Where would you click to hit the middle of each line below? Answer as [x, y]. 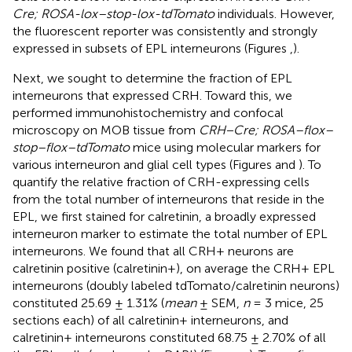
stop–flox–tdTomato [71, 148]
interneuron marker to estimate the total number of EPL [170, 234]
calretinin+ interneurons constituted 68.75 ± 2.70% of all [169, 338]
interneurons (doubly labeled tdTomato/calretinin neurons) [176, 286]
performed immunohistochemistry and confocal [148, 113]
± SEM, [220, 303]
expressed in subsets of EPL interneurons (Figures [151, 49]
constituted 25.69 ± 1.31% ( [88, 303]
